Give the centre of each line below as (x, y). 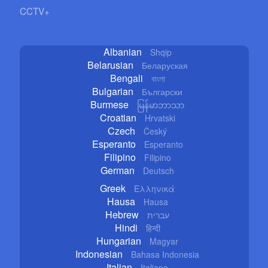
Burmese (110, 104)
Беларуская (165, 65)
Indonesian (99, 254)
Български (162, 91)
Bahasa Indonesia (165, 254)
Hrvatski (160, 118)
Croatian (118, 117)
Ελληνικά (155, 188)
